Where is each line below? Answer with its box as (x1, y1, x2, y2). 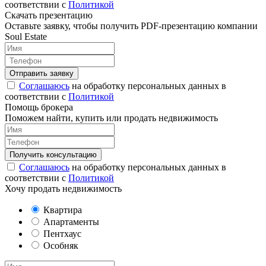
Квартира (41, 205, 82, 216)
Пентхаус (41, 229, 81, 239)
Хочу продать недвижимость (5, 183, 122, 194)
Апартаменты (41, 217, 99, 227)
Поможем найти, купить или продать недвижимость (5, 113, 218, 123)
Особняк (41, 240, 78, 251)
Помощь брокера (5, 102, 73, 113)
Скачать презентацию (5, 10, 93, 21)
